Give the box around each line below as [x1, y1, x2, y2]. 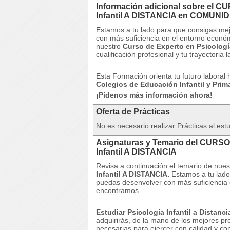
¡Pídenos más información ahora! [96, 91, 213, 99]
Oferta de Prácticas [96, 107, 170, 116]
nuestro [96, 42, 123, 50]
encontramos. [96, 186, 141, 195]
